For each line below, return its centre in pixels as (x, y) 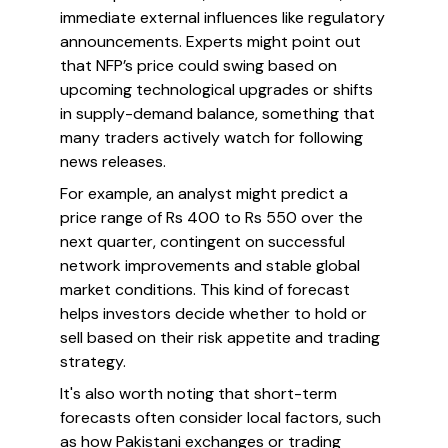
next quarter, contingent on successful (202, 241)
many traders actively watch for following (211, 137)
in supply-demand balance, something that (217, 113)
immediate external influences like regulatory (222, 17)
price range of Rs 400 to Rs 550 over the (211, 217)
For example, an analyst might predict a (204, 193)
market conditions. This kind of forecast (205, 289)
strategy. (93, 361)
